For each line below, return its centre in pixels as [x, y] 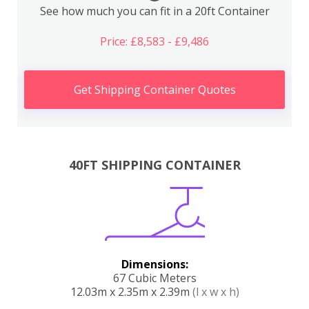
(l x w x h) [216, 291]
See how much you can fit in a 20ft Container [154, 11]
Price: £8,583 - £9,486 [154, 41]
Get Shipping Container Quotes [154, 90]
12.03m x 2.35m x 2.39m [131, 291]
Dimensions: [154, 264]
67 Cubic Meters [154, 278]
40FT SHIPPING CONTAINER [154, 165]
